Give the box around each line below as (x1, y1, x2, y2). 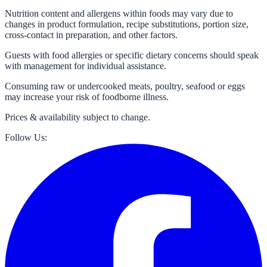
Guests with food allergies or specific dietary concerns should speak (5, 50, 259, 61)
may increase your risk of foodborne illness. (5, 92, 169, 103)
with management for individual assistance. (5, 61, 166, 72)
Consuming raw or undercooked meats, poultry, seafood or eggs (5, 81, 245, 92)
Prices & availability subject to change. (5, 112, 150, 123)
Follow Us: (5, 132, 47, 143)
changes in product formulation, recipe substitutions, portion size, (5, 19, 249, 30)
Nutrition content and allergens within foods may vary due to (5, 8, 233, 19)
